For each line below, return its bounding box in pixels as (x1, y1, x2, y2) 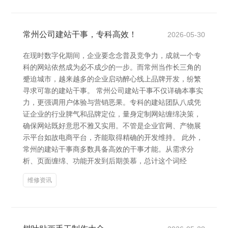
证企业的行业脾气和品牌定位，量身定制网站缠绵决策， (23, 110, 201, 118)
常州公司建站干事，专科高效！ (23, 30, 137, 39)
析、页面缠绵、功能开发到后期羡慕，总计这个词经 (23, 157, 187, 165)
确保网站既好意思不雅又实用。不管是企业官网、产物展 (23, 122, 201, 130)
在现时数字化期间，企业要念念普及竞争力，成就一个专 (23, 51, 201, 60)
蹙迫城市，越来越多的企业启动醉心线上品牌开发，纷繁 (23, 75, 201, 83)
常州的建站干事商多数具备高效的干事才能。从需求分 (23, 145, 194, 153)
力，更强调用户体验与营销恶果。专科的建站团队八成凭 (23, 98, 201, 106)
